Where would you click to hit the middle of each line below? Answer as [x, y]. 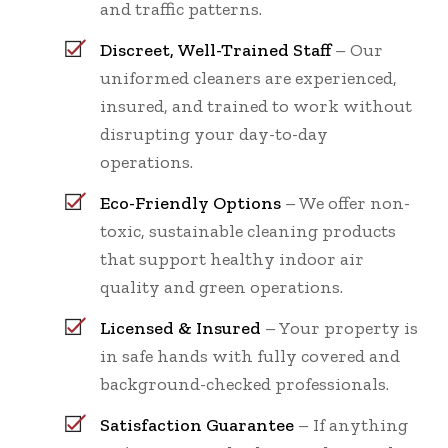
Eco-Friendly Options [190, 202]
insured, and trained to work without [256, 105]
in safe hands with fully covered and [250, 355]
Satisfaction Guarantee [197, 424]
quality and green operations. [221, 286]
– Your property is [339, 327]
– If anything [351, 424]
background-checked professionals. [244, 383]
